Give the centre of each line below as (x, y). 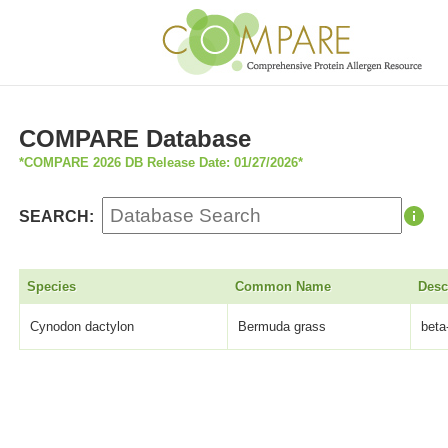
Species (51, 287)
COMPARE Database (135, 139)
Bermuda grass (282, 327)
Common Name (282, 287)
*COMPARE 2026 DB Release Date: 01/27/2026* (161, 163)
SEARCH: (57, 216)
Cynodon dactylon (82, 327)
